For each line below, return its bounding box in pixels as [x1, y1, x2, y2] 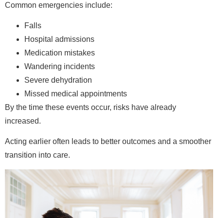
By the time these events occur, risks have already [5, 103, 176, 111]
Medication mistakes [24, 48, 95, 57]
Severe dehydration [24, 75, 92, 84]
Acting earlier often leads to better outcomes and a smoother [5, 137, 211, 146]
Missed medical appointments [24, 89, 127, 98]
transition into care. [5, 151, 70, 160]
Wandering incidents [24, 62, 95, 71]
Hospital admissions [24, 35, 94, 43]
